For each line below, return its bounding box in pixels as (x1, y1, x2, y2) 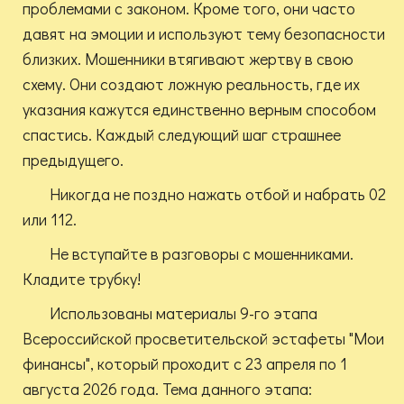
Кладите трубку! (23, 268, 141, 290)
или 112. (23, 208, 77, 231)
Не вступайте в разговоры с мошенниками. (50, 243, 353, 265)
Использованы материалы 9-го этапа (50, 302, 317, 325)
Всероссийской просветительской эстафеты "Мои (23, 327, 384, 350)
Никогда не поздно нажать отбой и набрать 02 (50, 183, 386, 206)
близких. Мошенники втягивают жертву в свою (23, 48, 353, 70)
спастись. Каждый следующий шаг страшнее (23, 124, 341, 146)
